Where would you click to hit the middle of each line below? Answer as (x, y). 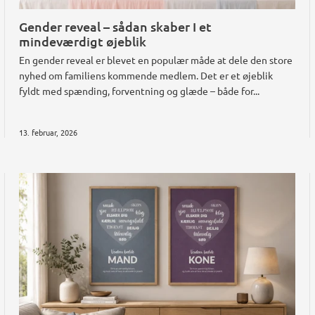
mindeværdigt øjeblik (82, 41)
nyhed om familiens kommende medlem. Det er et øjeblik (146, 75)
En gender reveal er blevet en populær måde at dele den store (155, 59)
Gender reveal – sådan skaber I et (115, 26)
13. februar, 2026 (48, 132)
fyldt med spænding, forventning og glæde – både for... (139, 90)
